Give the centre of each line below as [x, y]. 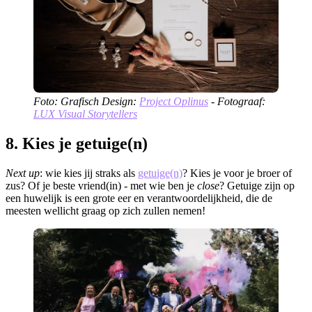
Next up [23, 173]
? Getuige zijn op [257, 186]
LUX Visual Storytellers [85, 114]
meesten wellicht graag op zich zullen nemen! [106, 211]
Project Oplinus [174, 102]
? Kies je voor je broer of [237, 173]
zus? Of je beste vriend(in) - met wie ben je [101, 186]
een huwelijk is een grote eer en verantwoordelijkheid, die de [139, 198]
